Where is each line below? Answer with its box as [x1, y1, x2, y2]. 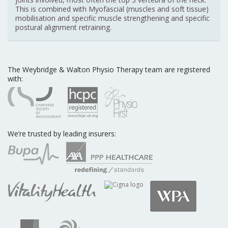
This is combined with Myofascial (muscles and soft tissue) [15, 4, 209, 14]
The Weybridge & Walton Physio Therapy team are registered [8, 65, 210, 75]
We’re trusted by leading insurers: [8, 129, 116, 139]
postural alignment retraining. [15, 22, 111, 33]
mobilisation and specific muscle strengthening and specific [15, 13, 210, 23]
